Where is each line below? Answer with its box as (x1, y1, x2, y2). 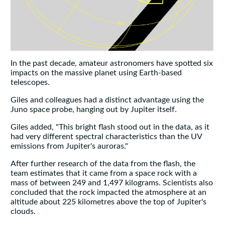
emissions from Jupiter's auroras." (10, 142, 130, 151)
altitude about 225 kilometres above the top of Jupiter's (10, 198, 206, 206)
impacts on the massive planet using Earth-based (10, 69, 182, 77)
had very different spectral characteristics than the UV (10, 133, 202, 141)
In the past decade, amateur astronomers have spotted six (10, 59, 213, 68)
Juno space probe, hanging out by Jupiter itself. (10, 105, 177, 114)
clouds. (10, 207, 38, 216)
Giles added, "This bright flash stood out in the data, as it (10, 123, 209, 132)
